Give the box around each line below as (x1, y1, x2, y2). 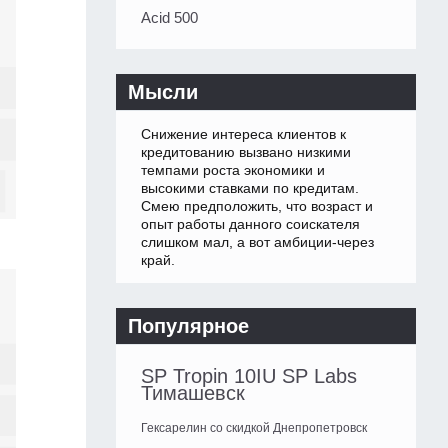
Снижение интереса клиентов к (141, 126, 346, 143)
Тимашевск (141, 382, 245, 405)
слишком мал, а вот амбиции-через (141, 234, 374, 251)
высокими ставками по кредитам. (141, 180, 359, 197)
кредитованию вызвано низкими (141, 144, 351, 161)
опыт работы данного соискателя (141, 216, 360, 233)
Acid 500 (141, 9, 198, 27)
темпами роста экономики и (141, 162, 325, 179)
